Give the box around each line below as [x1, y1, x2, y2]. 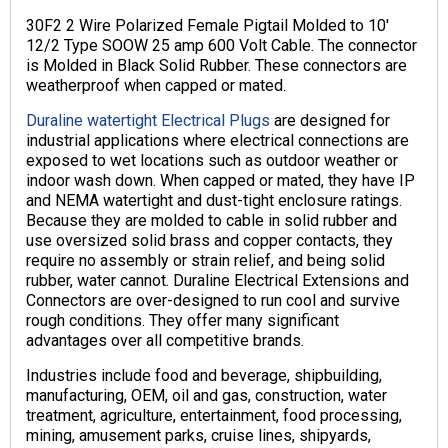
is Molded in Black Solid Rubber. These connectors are [26, 56, 407, 76]
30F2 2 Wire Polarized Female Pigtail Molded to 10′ [26, 16, 389, 36]
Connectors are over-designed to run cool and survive [26, 291, 400, 311]
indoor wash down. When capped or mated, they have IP [26, 171, 415, 191]
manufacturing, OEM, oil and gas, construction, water [26, 386, 387, 406]
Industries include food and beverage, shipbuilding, [26, 366, 382, 386]
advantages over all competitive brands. [26, 331, 304, 351]
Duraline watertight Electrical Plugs [26, 111, 270, 131]
